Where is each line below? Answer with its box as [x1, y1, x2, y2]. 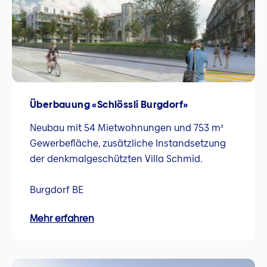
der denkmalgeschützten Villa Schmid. [30, 151, 203, 166]
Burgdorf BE [30, 182, 83, 197]
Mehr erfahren [30, 212, 94, 226]
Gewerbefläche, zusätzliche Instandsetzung [30, 136, 226, 150]
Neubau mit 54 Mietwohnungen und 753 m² [30, 120, 223, 135]
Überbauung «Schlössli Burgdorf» [30, 98, 188, 112]
